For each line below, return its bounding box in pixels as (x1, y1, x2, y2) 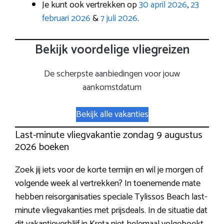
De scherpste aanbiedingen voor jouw (44, 66, 180, 81)
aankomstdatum (82, 79, 141, 95)
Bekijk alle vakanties (75, 106, 148, 122)
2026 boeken (15, 139, 69, 156)
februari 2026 (42, 10, 90, 26)
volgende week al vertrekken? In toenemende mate (15, 176, 200, 191)
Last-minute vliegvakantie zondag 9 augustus (15, 127, 202, 144)
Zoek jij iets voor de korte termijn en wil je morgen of (15, 162, 203, 178)
